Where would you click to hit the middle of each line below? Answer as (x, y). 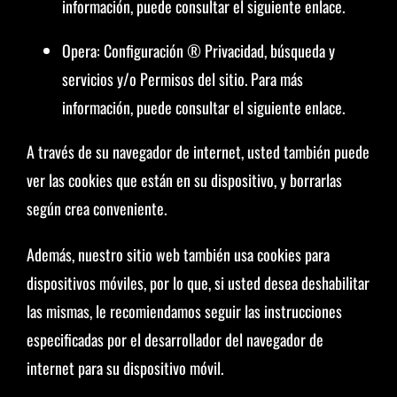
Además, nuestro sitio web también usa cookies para (178, 254)
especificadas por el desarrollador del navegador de (175, 339)
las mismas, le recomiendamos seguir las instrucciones (184, 311)
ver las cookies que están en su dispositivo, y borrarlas (184, 180)
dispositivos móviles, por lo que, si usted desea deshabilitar (198, 283)
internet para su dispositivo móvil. (125, 368)
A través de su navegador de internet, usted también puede (198, 152)
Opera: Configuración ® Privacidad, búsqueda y (198, 51)
